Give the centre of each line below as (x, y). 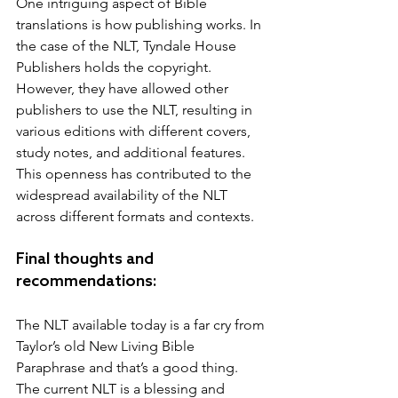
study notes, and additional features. (132, 152)
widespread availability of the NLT (123, 195)
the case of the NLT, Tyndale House (128, 45)
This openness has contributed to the (135, 173)
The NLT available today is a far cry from (142, 324)
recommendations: (87, 281)
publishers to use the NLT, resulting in (136, 109)
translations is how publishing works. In (140, 24)
